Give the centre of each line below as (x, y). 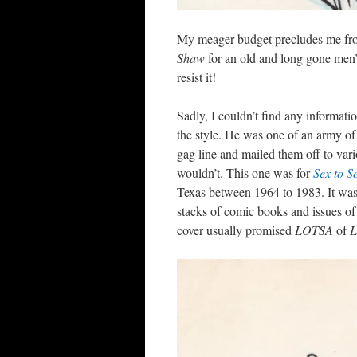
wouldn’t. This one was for (245, 173)
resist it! (196, 77)
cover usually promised (236, 230)
